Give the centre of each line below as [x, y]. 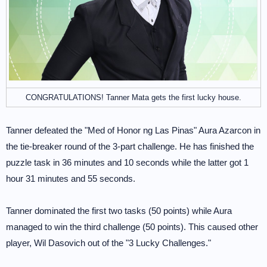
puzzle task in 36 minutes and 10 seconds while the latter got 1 [127, 162]
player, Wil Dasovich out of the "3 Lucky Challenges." [108, 243]
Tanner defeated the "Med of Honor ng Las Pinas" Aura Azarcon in [133, 130]
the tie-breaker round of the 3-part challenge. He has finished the [130, 146]
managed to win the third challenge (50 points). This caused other [132, 227]
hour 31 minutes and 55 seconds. [71, 178]
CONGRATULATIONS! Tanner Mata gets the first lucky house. [133, 97]
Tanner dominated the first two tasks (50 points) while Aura [119, 211]
